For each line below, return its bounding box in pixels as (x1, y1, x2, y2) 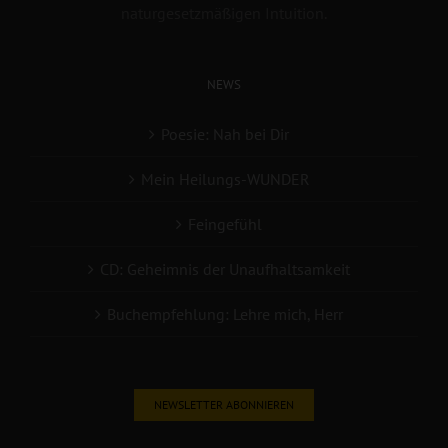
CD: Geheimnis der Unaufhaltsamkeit (100, 259, 350, 280)
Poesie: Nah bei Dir (161, 124, 289, 145)
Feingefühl (188, 214, 262, 235)
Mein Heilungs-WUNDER (140, 169, 310, 190)
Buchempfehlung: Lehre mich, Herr (107, 304, 343, 325)
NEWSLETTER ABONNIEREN (154, 397, 294, 413)
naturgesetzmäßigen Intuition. (121, 3, 327, 24)
